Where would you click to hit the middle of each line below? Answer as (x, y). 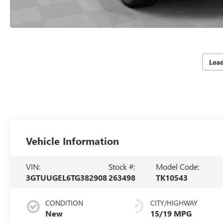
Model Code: (177, 166)
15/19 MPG (171, 213)
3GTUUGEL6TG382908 (67, 177)
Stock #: (122, 166)
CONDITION (64, 203)
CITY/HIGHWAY (174, 203)
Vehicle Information (73, 141)
